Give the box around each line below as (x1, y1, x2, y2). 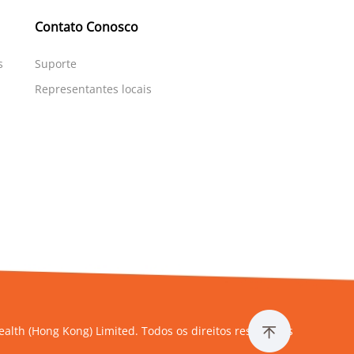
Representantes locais (34, 81, 152, 96)
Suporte (34, 56, 77, 71)
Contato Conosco (34, 18, 138, 36)
